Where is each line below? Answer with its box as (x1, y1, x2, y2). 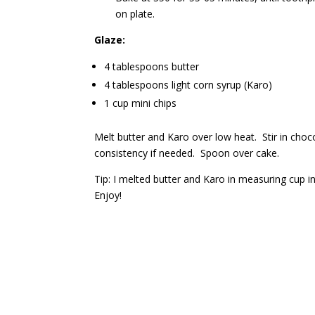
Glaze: (94, 33, 129, 46)
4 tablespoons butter (104, 60, 200, 73)
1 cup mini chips (104, 96, 177, 110)
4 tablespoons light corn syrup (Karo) (104, 78, 273, 91)
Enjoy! (94, 188, 122, 202)
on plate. (115, 7, 155, 20)
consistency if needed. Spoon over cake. (94, 146, 288, 160)
